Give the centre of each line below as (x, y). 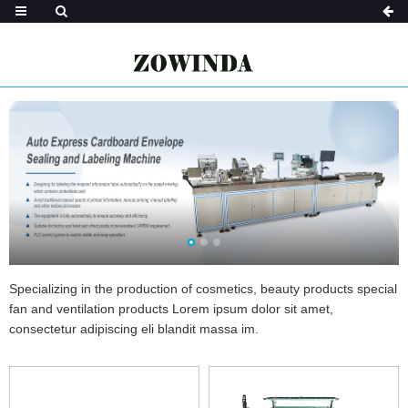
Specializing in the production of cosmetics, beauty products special (203, 288)
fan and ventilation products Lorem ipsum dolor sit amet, (171, 308)
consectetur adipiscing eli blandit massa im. (134, 328)
